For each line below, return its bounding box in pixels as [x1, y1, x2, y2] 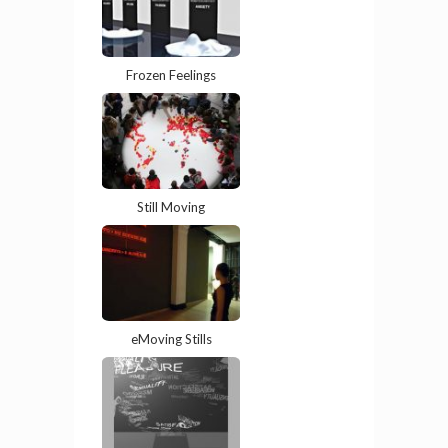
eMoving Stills [130, 340, 212, 357]
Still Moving [137, 208, 205, 225]
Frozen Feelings [126, 76, 216, 93]
